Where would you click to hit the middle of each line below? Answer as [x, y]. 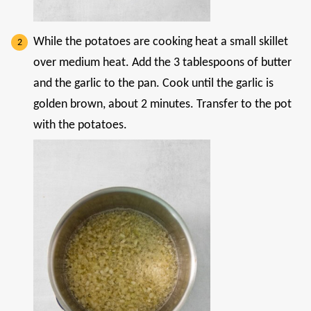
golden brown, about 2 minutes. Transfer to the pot [162, 105]
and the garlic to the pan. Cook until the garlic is [153, 84]
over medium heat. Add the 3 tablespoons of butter [162, 63]
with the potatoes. [80, 126]
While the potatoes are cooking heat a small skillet [161, 42]
